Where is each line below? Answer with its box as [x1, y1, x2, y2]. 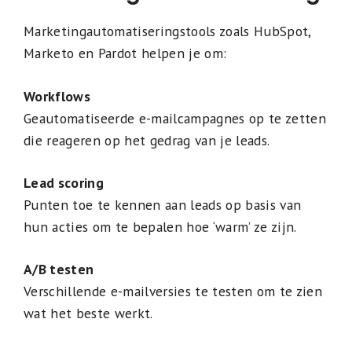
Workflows [24, 86, 90, 105]
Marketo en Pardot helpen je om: [24, 44, 227, 63]
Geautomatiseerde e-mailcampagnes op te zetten [24, 108, 326, 127]
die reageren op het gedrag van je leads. [24, 130, 270, 149]
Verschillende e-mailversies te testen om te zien [24, 282, 322, 301]
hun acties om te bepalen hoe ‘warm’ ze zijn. [24, 217, 297, 236]
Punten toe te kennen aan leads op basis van [24, 195, 302, 214]
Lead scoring [24, 173, 104, 192]
